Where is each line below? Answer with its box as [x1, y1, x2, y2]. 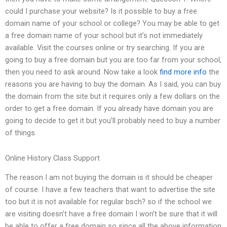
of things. [5, 128, 36, 138]
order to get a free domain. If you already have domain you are [5, 104, 213, 113]
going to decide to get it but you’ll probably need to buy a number [5, 116, 220, 126]
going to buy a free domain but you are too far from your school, [5, 55, 221, 65]
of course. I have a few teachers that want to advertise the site [5, 185, 215, 195]
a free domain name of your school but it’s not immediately [5, 31, 203, 41]
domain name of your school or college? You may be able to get [5, 19, 219, 28]
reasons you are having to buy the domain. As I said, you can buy [5, 80, 221, 89]
